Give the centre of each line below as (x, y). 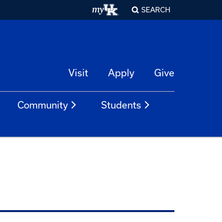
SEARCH (156, 10)
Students (121, 105)
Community (43, 105)
